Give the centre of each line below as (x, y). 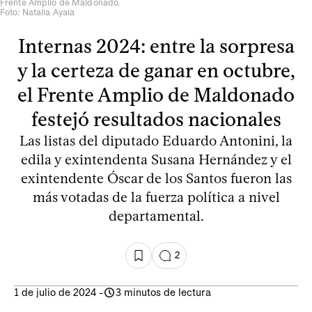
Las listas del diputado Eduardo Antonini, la (156, 140)
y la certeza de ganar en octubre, (156, 70)
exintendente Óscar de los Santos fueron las (156, 178)
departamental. (156, 216)
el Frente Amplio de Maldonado (156, 94)
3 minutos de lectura (163, 292)
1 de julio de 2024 (55, 292)
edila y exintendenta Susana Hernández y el (156, 159)
